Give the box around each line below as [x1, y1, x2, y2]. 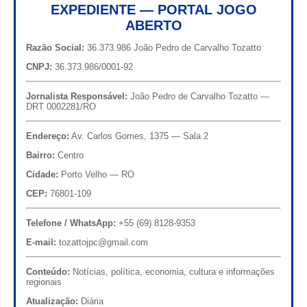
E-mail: [26, 236, 56, 247]
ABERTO [125, 17, 182, 33]
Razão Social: [26, 42, 84, 53]
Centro [55, 149, 84, 160]
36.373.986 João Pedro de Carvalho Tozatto [84, 42, 261, 53]
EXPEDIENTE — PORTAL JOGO [50, 1, 257, 17]
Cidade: [26, 169, 58, 180]
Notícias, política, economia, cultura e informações [70, 266, 275, 277]
